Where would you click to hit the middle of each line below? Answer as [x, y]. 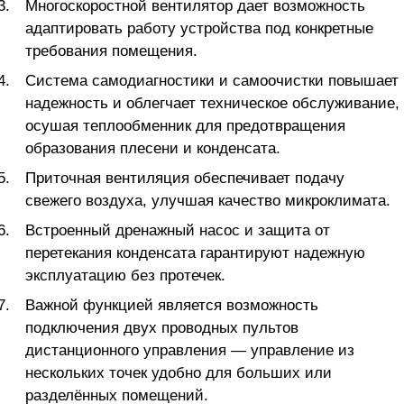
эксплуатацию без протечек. [125, 275]
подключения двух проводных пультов [162, 328]
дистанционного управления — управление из [190, 350]
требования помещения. [111, 51]
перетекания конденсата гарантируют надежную [195, 253]
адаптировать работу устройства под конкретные [199, 28]
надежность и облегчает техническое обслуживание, [212, 103]
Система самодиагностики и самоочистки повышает [212, 81]
